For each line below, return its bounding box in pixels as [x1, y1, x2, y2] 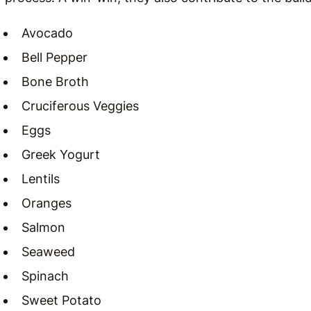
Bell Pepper [22, 50, 87, 65]
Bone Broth [22, 74, 89, 89]
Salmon [22, 220, 65, 235]
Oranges [22, 196, 72, 210]
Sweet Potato [22, 293, 101, 308]
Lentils [22, 171, 60, 186]
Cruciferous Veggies [22, 99, 139, 113]
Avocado [22, 26, 73, 40]
